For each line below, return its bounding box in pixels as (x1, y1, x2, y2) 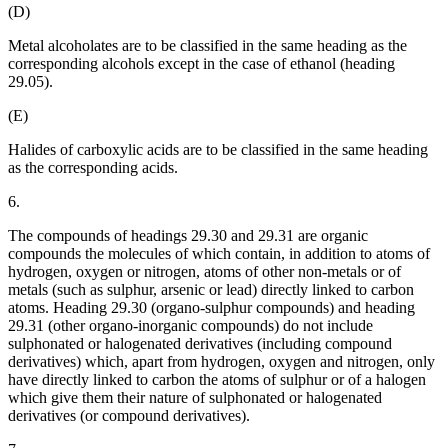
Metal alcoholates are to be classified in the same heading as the (8, 37, 407, 55)
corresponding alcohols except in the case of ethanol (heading (8, 55, 395, 73)
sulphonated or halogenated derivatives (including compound (8, 335, 392, 353)
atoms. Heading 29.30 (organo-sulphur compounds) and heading (8, 299, 415, 317)
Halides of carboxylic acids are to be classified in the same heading (8, 141, 428, 159)
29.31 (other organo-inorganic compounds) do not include (8, 317, 373, 335)
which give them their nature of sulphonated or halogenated (8, 389, 382, 407)
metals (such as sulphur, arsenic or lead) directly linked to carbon (8, 281, 414, 299)
